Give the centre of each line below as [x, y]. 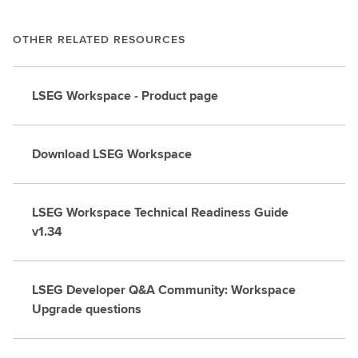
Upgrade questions [87, 309]
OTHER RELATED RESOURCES [99, 39]
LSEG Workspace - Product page [125, 95]
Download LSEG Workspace [112, 154]
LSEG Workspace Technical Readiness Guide [160, 212]
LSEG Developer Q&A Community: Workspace [164, 290]
